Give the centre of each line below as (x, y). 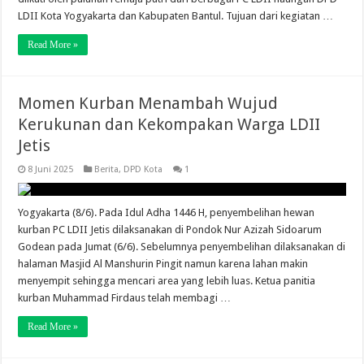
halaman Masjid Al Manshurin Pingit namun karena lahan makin (163, 264)
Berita (107, 170)
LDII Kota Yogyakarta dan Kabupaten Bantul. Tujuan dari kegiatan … (176, 16)
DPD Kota (143, 170)
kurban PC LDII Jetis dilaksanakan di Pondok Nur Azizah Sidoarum (170, 230)
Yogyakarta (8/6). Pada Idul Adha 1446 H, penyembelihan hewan (167, 213)
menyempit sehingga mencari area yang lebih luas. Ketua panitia (167, 281)
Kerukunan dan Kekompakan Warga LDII (169, 125)
